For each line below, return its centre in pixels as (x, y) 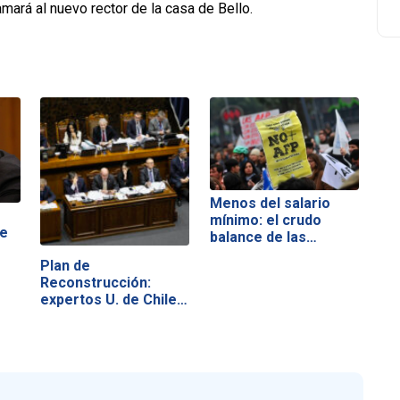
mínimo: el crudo (265, 221)
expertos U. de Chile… (114, 299)
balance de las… (263, 237)
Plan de (66, 265)
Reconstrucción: (96, 282)
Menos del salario (270, 204)
